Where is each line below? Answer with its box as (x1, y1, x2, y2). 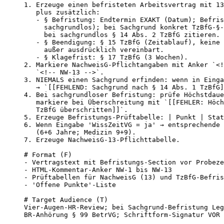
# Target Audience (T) (24, 196, 108, 204)
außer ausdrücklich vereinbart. (24, 46, 164, 54)
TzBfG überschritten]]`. (24, 106, 128, 114)
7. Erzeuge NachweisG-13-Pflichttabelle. (24, 136, 180, 144)
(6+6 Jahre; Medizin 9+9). (24, 128, 136, 136)
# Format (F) (24, 151, 72, 159)
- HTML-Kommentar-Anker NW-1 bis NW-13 (24, 166, 172, 174)
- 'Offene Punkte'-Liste (24, 181, 116, 189)
